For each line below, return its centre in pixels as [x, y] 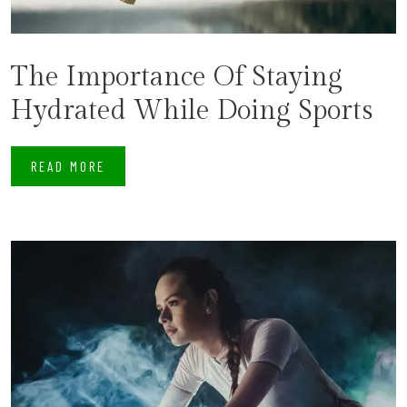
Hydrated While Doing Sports [192, 111]
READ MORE [68, 166]
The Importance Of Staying [177, 77]
